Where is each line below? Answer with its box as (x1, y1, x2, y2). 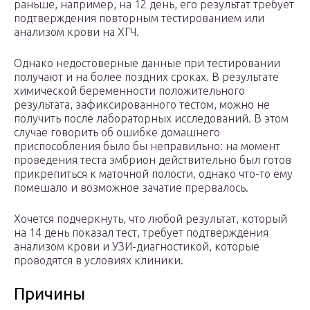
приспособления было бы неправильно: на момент (14, 140, 280, 153)
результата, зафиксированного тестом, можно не (14, 98, 270, 111)
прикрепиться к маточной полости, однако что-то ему (14, 167, 293, 181)
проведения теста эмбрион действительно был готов (14, 154, 291, 167)
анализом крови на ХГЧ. (14, 26, 139, 39)
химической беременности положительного (14, 84, 245, 98)
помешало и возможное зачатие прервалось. (14, 181, 248, 194)
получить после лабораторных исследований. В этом (14, 112, 289, 125)
